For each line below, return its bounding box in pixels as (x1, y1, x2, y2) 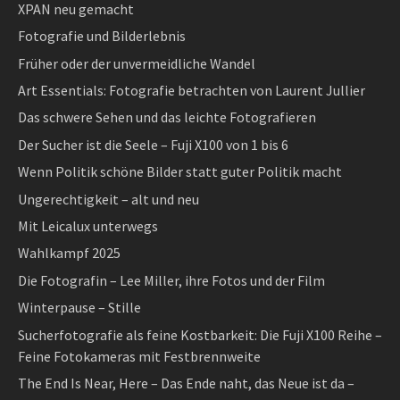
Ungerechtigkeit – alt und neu (18, 189, 199, 208)
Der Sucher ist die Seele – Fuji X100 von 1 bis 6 (18, 135, 288, 154)
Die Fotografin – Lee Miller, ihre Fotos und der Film (18, 271, 325, 289)
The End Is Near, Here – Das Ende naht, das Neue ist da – (18, 373, 354, 392)
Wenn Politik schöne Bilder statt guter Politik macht (18, 162, 342, 181)
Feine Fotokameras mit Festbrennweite (18, 346, 261, 365)
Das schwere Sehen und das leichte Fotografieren (18, 108, 316, 127)
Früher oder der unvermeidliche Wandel (18, 54, 255, 72)
